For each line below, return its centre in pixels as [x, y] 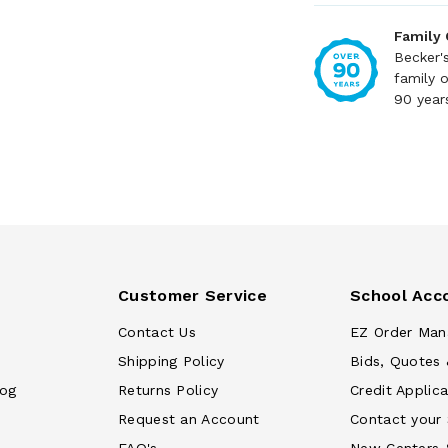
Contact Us [157, 332]
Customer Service [192, 295]
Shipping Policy [171, 361]
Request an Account [189, 419]
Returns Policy [168, 390]
